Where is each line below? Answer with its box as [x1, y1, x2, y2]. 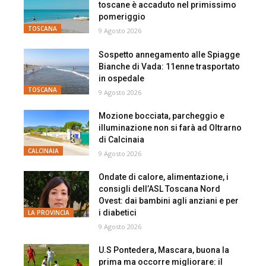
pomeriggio [99, 12, 146, 22]
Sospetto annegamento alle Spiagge [99, 49, 240, 59]
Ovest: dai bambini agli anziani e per [99, 196, 239, 206]
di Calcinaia [99, 135, 145, 145]
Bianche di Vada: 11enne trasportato [99, 61, 240, 71]
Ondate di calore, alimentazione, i [99, 172, 229, 182]
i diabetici [99, 208, 137, 218]
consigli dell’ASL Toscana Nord [99, 184, 221, 194]
